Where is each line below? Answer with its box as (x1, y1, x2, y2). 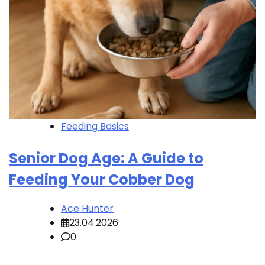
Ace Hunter (61, 202, 114, 216)
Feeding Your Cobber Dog (9, 169, 195, 189)
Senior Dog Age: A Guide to (9, 148, 203, 168)
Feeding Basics (61, 119, 129, 133)
